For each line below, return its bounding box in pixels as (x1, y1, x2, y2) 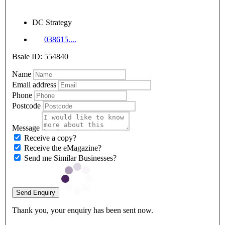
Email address (12, 80, 56, 89)
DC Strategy (32, 18, 72, 27)
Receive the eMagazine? (24, 143, 101, 152)
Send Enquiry (16, 188, 55, 196)
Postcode (12, 101, 41, 110)
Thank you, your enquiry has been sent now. (12, 205, 153, 214)
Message (12, 123, 40, 132)
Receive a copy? (24, 133, 76, 142)
